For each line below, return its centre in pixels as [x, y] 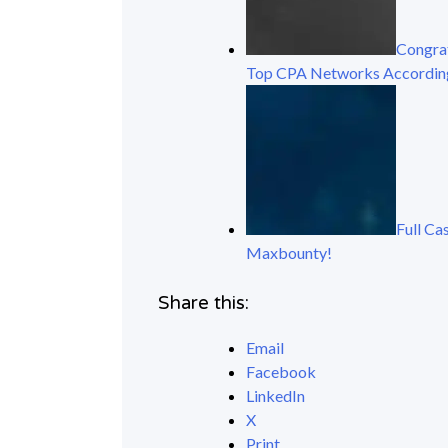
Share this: [204, 302]
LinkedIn [276, 395]
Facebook [281, 371]
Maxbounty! [289, 252]
